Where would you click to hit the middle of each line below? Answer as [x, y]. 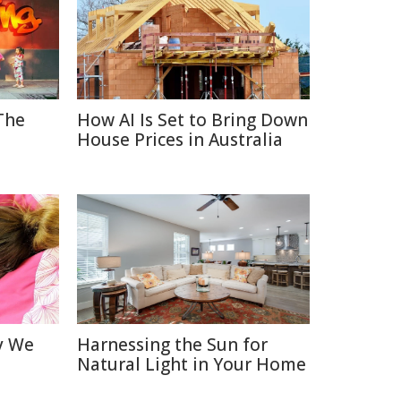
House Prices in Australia [180, 140]
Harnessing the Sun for [172, 345]
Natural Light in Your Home [192, 364]
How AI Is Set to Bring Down [192, 120]
